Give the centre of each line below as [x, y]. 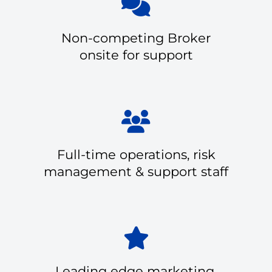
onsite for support [136, 55]
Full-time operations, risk [136, 154]
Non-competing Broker [136, 38]
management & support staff [136, 171]
